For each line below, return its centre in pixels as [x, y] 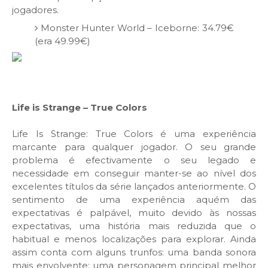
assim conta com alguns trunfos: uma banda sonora [134, 252]
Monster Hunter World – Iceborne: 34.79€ [137, 28]
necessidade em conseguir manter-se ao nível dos [134, 173]
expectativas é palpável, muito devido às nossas [134, 213]
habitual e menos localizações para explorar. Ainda [134, 239]
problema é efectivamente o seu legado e [134, 160]
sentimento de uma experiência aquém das [134, 200]
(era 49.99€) [62, 41]
